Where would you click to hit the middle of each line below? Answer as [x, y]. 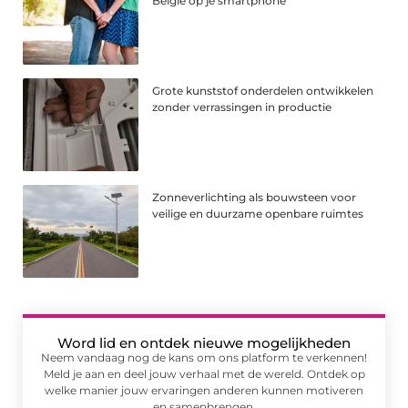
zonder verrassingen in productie [242, 107]
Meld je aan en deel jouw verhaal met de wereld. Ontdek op [204, 373]
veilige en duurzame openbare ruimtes [258, 213]
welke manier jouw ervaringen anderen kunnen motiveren [204, 390]
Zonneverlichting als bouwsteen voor [255, 197]
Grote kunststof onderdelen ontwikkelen [263, 90]
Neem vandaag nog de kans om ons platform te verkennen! [204, 357]
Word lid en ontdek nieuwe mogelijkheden [204, 342]
